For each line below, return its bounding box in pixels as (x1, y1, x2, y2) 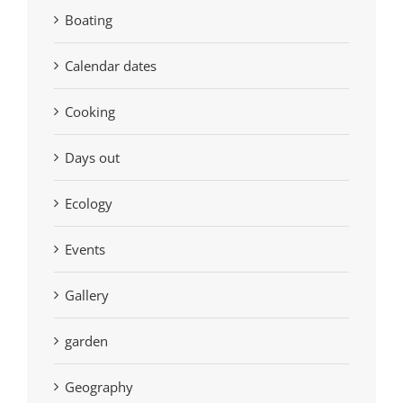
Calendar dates (65, 57, 157, 76)
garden (65, 332, 108, 351)
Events (65, 240, 105, 259)
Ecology (65, 194, 112, 213)
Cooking (65, 103, 115, 121)
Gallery (65, 286, 109, 305)
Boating (65, 11, 112, 30)
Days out (65, 148, 120, 167)
